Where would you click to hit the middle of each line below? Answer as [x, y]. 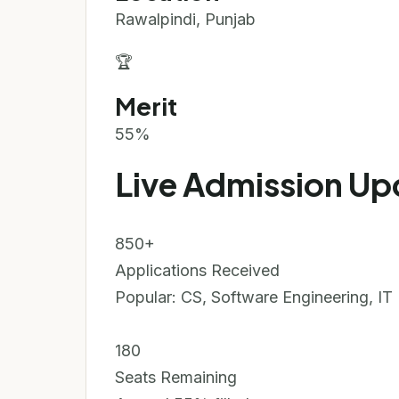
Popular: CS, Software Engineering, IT [254, 297]
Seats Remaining [176, 377]
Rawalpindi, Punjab [185, 19]
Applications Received [197, 270]
